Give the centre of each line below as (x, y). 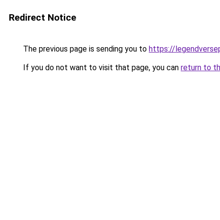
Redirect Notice (42, 17)
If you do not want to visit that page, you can (101, 68)
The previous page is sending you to (85, 49)
